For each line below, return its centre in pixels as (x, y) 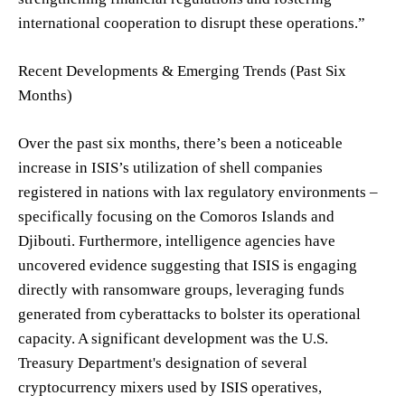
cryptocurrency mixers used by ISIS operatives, (170, 387)
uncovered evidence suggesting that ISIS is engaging (188, 265)
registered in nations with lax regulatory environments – (198, 192)
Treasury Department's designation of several (163, 363)
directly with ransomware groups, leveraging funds (181, 289)
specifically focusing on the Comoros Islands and (176, 216)
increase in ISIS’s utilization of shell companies (170, 167)
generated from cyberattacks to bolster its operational (189, 314)
